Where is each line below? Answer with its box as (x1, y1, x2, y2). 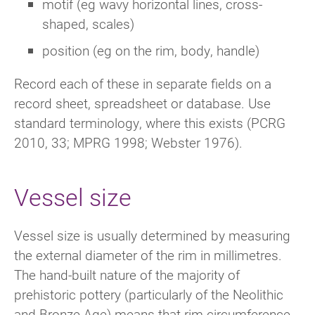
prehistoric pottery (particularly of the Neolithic (14, 285, 283, 304)
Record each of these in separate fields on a (14, 75, 271, 93)
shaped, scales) (42, 14, 134, 32)
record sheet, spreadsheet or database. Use (14, 94, 271, 112)
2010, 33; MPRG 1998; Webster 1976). (14, 134, 243, 152)
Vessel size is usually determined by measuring (14, 226, 290, 245)
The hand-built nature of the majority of (14, 266, 240, 284)
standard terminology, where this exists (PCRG (14, 114, 285, 132)
